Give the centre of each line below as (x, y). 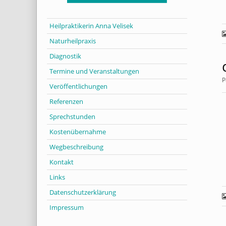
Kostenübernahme (78, 131)
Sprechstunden (72, 116)
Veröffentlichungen (78, 86)
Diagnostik (65, 56)
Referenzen (66, 101)
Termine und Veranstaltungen (94, 71)
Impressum (67, 207)
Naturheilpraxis (73, 41)
